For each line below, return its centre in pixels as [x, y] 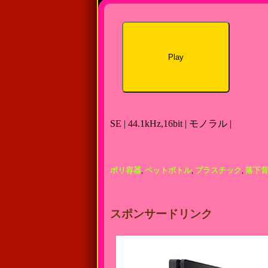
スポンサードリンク [161, 214]
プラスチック [218, 170]
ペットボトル [168, 170]
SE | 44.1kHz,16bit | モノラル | [171, 124]
